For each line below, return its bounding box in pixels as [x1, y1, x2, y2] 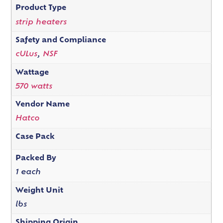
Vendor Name [15, 101, 70, 109]
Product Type [15, 4, 66, 12]
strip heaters [15, 18, 67, 26]
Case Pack [15, 133, 55, 141]
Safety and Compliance [15, 37, 106, 45]
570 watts [15, 83, 52, 91]
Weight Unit [15, 187, 63, 195]
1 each [15, 169, 41, 177]
